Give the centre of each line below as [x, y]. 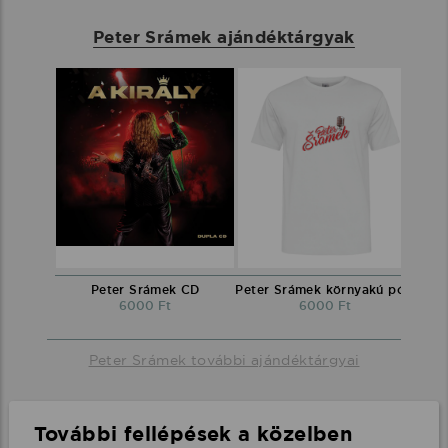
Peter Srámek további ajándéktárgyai [224, 360]
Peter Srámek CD [145, 290]
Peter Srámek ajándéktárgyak [224, 37]
